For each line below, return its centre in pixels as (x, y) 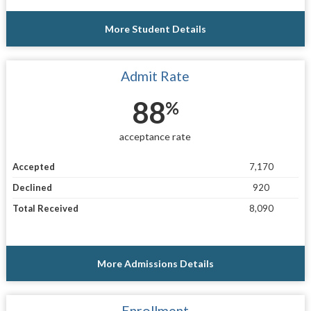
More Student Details (155, 29)
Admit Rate (155, 76)
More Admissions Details (155, 263)
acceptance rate (155, 137)
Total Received (45, 208)
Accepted (33, 166)
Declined (32, 187)
